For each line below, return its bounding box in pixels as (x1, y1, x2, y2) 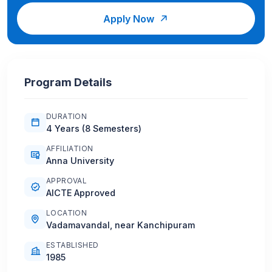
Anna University (46, 155, 114, 166)
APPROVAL (46, 175, 87, 185)
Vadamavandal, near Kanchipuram (46, 219, 195, 230)
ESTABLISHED (46, 240, 99, 250)
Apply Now (103, 12, 159, 25)
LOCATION (46, 208, 87, 217)
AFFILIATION (46, 143, 93, 153)
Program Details (24, 75, 112, 89)
